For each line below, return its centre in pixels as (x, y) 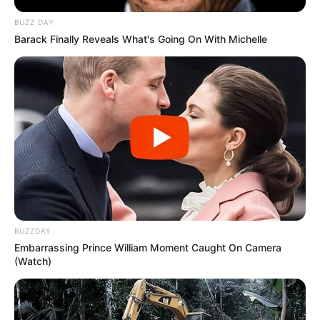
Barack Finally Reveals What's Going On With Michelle (141, 39)
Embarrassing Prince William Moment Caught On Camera (148, 248)
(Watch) (33, 261)
